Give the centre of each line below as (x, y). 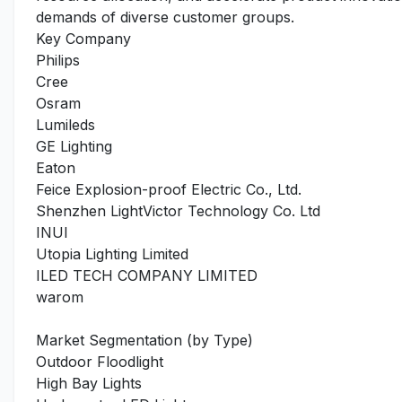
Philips (58, 60)
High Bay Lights (89, 383)
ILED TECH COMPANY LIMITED (147, 275)
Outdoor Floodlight (100, 362)
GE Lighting (74, 146)
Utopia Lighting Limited (112, 254)
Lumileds (66, 125)
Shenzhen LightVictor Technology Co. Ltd (178, 211)
